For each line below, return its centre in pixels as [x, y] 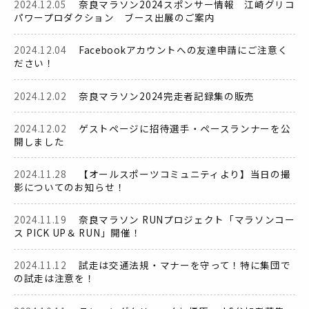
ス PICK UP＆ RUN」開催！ [78, 233]
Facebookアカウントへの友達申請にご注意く [182, 50]
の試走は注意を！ [54, 278]
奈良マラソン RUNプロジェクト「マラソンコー [186, 220]
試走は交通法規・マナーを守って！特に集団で [183, 265]
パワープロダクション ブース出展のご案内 [114, 18]
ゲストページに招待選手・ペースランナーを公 [183, 128]
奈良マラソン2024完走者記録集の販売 [166, 96]
